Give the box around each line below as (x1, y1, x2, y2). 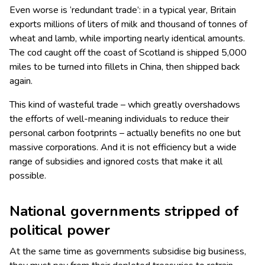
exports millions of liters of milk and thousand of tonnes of (9, 18, 247, 31)
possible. (9, 169, 46, 183)
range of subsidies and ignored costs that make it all (9, 155, 222, 169)
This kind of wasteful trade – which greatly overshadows (9, 98, 240, 112)
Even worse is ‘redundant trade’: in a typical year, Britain (9, 4, 236, 17)
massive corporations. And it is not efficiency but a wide (9, 141, 237, 154)
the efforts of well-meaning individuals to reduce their (9, 112, 229, 126)
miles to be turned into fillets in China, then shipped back (9, 60, 240, 74)
